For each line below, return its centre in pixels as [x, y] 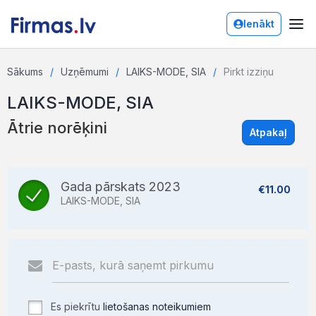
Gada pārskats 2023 [121, 187]
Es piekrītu [75, 306]
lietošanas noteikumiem [157, 306]
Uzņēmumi [85, 72]
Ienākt [259, 24]
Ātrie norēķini [57, 128]
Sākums [25, 72]
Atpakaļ [268, 132]
